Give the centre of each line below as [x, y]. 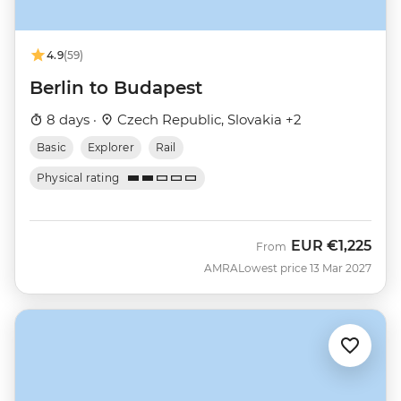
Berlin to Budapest [116, 88]
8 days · [72, 120]
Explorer [111, 148]
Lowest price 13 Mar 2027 [305, 269]
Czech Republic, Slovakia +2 [208, 120]
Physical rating [78, 178]
